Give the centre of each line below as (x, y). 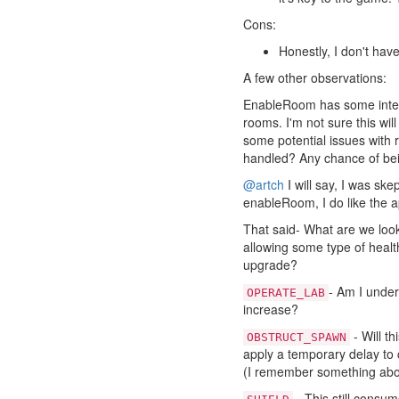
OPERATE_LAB (286, 292)
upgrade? (270, 264)
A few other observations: (315, 77)
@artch (264, 184)
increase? (271, 309)
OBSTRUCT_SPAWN (297, 337)
